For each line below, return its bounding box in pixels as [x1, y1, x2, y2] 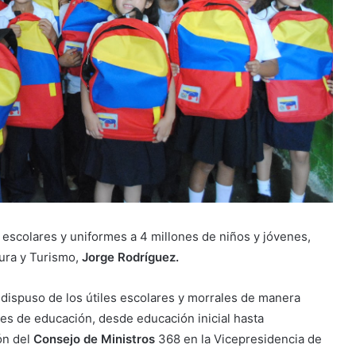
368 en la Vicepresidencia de [155, 331, 322, 346]
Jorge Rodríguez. [82, 249, 179, 265]
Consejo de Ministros [33, 331, 155, 346]
